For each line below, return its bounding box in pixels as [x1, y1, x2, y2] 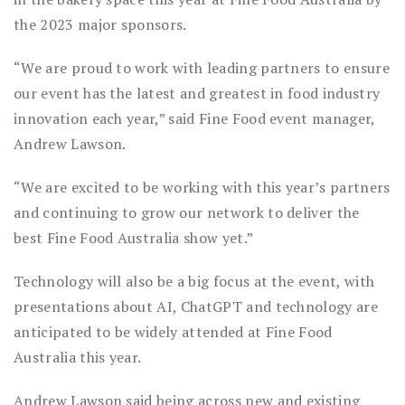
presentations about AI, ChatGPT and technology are [14, 296, 379, 316]
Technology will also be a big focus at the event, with [14, 270, 375, 291]
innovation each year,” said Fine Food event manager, [14, 108, 375, 128]
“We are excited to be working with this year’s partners [14, 176, 391, 197]
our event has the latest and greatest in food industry [14, 82, 381, 103]
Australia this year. [14, 346, 142, 367]
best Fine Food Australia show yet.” [14, 227, 254, 248]
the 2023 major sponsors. [14, 14, 187, 34]
